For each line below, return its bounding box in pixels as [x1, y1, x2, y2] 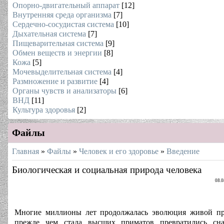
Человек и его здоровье [79, 147, 158, 155]
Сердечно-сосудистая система [12, 20, 114, 28]
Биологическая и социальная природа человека [12, 164, 201, 175]
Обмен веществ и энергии [12, 48, 102, 57]
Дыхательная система [12, 29, 86, 38]
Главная [12, 147, 39, 155]
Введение [166, 147, 199, 155]
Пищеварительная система [12, 39, 103, 47]
